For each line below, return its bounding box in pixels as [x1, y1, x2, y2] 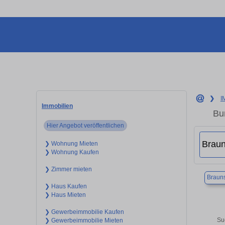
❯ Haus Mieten [44, 191, 86, 198]
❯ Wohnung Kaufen [44, 148, 99, 156]
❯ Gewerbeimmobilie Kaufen [44, 208, 124, 215]
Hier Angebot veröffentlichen [47, 122, 125, 129]
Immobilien [42, 102, 73, 109]
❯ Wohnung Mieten [44, 140, 98, 147]
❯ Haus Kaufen [44, 182, 87, 190]
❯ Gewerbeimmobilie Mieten [44, 216, 123, 224]
